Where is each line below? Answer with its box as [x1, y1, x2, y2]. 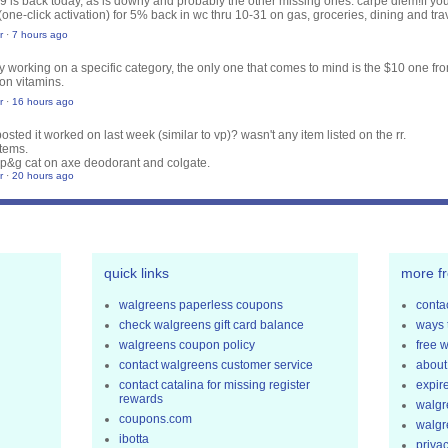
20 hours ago [12, 170, 74, 182]
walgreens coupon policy [119, 338, 255, 353]
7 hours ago [12, 29, 68, 41]
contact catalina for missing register [119, 378, 310, 393]
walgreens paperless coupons [119, 298, 283, 313]
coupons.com [119, 412, 192, 427]
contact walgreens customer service [119, 358, 313, 373]
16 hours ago [12, 96, 74, 108]
